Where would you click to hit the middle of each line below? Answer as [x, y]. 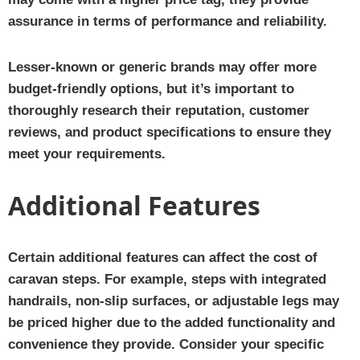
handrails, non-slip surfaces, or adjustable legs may [174, 301]
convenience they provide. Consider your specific [166, 344]
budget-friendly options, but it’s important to [151, 88]
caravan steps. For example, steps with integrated [167, 279]
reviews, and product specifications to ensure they [170, 132]
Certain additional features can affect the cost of [163, 257]
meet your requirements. [87, 153]
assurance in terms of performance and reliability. [168, 21]
